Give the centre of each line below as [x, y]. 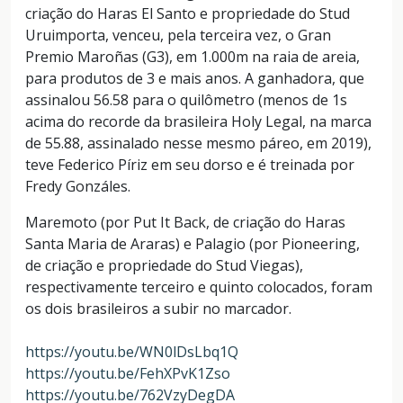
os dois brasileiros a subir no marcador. [158, 308]
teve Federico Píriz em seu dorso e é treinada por [190, 164]
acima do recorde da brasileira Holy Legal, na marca [198, 121]
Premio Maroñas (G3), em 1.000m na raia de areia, [193, 56]
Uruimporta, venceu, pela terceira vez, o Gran [178, 35]
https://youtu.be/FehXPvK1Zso [128, 373]
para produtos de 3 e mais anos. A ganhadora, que [195, 78]
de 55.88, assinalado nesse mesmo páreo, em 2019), [198, 143]
